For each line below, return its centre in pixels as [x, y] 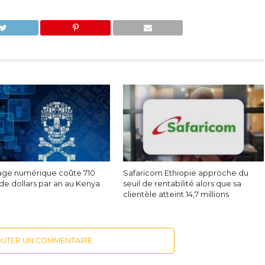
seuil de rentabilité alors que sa [182, 184]
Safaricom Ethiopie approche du [186, 173]
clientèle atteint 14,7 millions [176, 195]
